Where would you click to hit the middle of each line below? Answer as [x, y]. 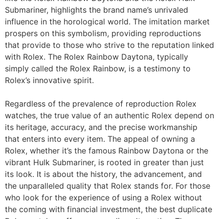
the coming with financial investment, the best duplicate [109, 209]
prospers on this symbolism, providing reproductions [103, 33]
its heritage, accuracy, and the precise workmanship [101, 127]
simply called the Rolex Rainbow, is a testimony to [98, 68]
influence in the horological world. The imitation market [107, 22]
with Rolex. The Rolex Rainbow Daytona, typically [97, 57]
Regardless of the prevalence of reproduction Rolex [101, 104]
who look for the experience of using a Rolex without [103, 197]
